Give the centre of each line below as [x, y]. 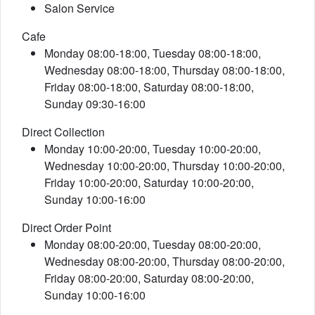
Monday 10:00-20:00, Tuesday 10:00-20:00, [153, 149]
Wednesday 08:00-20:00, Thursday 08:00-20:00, [165, 261]
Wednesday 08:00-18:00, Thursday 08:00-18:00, [165, 70]
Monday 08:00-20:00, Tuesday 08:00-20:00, [153, 244]
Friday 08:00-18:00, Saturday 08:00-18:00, [149, 87]
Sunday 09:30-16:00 [95, 104]
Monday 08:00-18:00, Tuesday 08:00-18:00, [153, 53]
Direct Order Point [66, 227]
